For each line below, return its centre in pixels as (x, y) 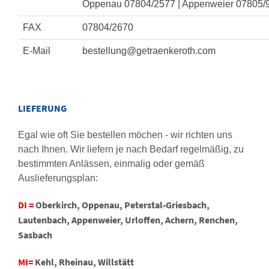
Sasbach (35, 235)
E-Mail (37, 51)
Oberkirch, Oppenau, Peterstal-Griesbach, (122, 205)
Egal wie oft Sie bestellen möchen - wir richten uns (125, 135)
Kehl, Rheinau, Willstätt (84, 262)
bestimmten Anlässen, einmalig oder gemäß (111, 164)
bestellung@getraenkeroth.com (149, 51)
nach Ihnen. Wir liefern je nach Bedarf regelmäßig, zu (131, 149)
